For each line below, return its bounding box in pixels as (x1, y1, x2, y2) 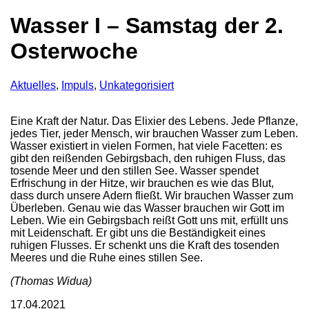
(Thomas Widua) (10, 275, 92, 287)
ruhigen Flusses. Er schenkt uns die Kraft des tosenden (10, 239, 279, 251)
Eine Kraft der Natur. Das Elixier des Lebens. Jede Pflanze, (10, 114, 298, 127)
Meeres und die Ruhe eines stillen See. (10, 251, 203, 263)
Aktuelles (10, 79, 56, 91)
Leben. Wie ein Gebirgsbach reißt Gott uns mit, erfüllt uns (10, 214, 288, 226)
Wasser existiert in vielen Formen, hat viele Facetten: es (10, 139, 282, 152)
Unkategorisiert (99, 79, 174, 91)
